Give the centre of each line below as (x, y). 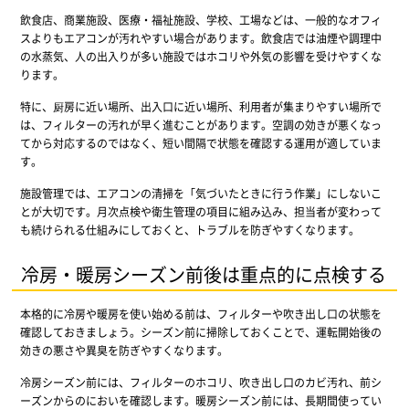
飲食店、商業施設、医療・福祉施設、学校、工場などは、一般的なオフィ (200, 19)
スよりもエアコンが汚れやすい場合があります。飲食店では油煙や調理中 (200, 37)
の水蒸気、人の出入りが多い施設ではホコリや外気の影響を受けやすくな (200, 56)
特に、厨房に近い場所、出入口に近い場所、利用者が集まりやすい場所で (200, 106)
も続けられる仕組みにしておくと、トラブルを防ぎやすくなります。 (189, 229)
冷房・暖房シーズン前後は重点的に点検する (204, 274)
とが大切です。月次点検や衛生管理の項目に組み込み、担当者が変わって (200, 211)
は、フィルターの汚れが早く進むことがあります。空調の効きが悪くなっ (200, 124)
